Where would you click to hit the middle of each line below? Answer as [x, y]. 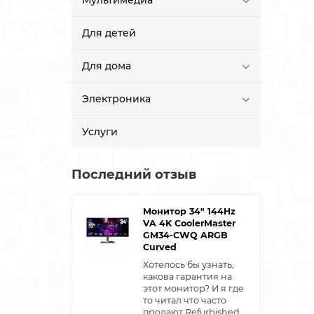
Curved [160, 247]
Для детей [109, 33]
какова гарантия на [188, 277]
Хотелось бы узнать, [189, 265]
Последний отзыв [134, 175]
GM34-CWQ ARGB [186, 235]
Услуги [100, 132]
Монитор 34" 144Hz [190, 212]
